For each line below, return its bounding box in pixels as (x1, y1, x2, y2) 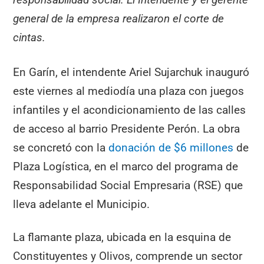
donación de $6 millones (108, 140, 234, 154)
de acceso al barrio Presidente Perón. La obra (13, 121, 240, 136)
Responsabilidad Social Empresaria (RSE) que (13, 178, 243, 192)
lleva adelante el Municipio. (13, 197, 150, 211)
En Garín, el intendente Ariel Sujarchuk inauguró (13, 65, 250, 79)
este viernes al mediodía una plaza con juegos (13, 84, 245, 98)
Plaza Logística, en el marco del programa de (13, 159, 239, 173)
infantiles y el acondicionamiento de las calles (13, 103, 246, 117)
